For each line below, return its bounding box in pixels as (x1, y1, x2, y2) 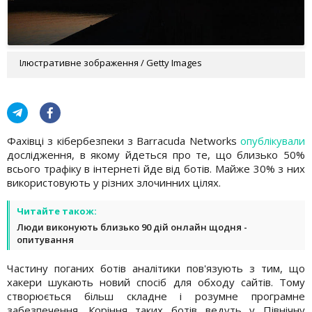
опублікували (240, 133, 305, 148)
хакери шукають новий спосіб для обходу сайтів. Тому (7, 274, 305, 289)
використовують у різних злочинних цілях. (7, 175, 221, 189)
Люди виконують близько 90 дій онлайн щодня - (17, 220, 247, 233)
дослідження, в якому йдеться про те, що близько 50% (7, 147, 305, 162)
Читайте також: (17, 204, 97, 217)
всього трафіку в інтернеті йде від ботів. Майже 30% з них (7, 161, 305, 175)
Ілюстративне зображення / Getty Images (19, 56, 202, 69)
